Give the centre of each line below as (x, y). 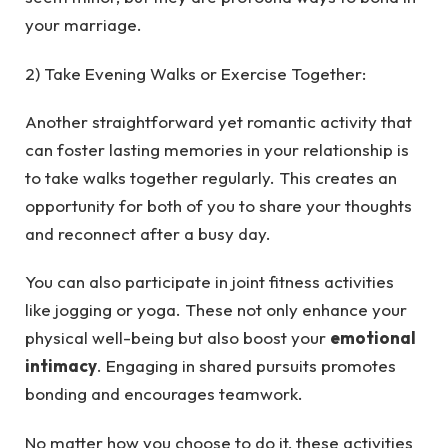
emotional (373, 338)
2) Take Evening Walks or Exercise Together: (195, 73)
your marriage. (83, 25)
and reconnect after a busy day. (148, 234)
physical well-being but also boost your (177, 338)
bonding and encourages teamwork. (164, 394)
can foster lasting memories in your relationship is (217, 150)
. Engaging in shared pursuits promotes (246, 366)
